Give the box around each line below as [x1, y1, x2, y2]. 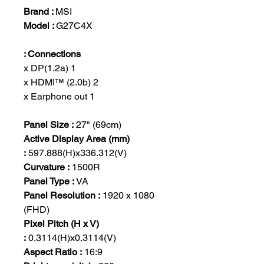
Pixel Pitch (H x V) [24, 218, 99, 229]
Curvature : [24, 161, 72, 173]
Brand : [24, 6, 55, 17]
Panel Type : [24, 176, 76, 187]
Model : [24, 20, 56, 31]
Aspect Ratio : [24, 246, 82, 258]
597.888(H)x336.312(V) [28, 147, 127, 159]
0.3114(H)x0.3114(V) [26, 232, 116, 243]
